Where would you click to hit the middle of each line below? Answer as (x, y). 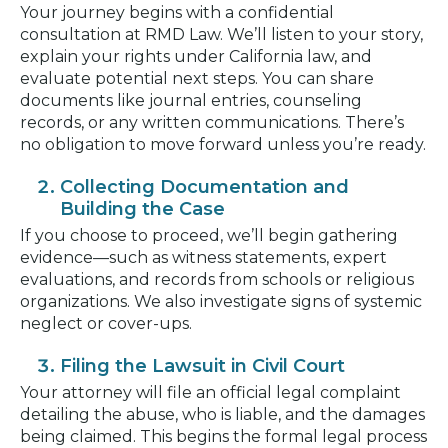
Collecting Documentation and (204, 186)
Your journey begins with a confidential (177, 12)
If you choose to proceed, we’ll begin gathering (209, 235)
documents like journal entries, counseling (191, 100)
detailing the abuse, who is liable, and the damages (222, 414)
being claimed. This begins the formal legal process (223, 436)
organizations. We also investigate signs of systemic (221, 301)
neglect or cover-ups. (106, 323)
